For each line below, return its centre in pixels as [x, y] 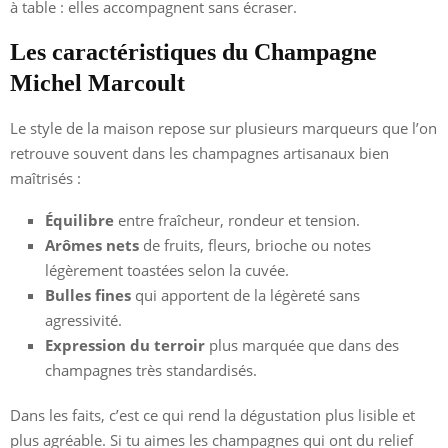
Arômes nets [92, 244]
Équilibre [79, 219]
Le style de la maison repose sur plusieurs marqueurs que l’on [223, 127]
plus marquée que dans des [302, 344]
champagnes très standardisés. [151, 369]
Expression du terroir [125, 344]
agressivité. [83, 319]
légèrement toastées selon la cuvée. [167, 269]
